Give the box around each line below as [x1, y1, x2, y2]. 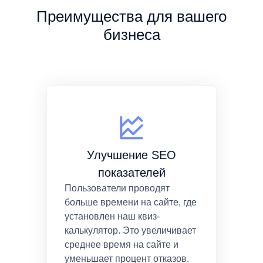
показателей [97, 166, 166, 180]
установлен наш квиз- [65, 211, 160, 222]
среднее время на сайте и [65, 240, 178, 250]
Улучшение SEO [87, 149, 176, 162]
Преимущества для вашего [36, 8, 227, 26]
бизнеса [103, 26, 160, 44]
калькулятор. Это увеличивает [65, 225, 196, 236]
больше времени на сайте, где [65, 197, 197, 208]
